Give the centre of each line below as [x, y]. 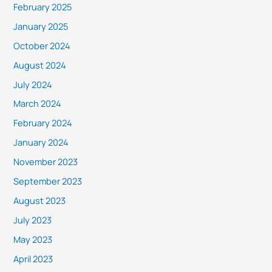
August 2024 [40, 65]
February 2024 [43, 123]
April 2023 [33, 258]
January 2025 [41, 26]
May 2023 [33, 240]
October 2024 [42, 45]
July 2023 [33, 220]
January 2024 [41, 142]
